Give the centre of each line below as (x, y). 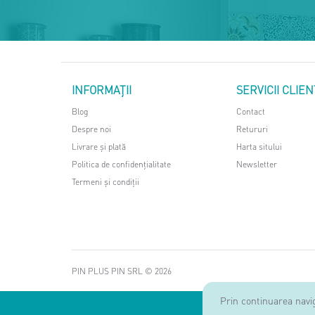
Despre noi (91, 129)
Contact (251, 111)
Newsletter (257, 164)
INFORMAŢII (102, 90)
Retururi (252, 129)
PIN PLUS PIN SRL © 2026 (122, 271)
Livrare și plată (99, 147)
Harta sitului (259, 147)
